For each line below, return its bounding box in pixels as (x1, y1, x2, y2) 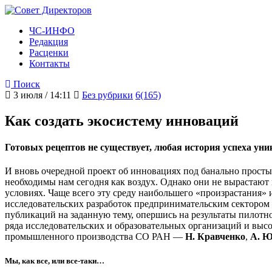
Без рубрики (82, 90, 133, 100)
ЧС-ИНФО (29, 25, 75, 36)
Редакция (29, 36, 68, 47)
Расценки (29, 47, 69, 58)
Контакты (29, 58, 70, 69)
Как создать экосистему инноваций (5, 112, 239, 129)
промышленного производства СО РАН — (5, 231, 183, 242)
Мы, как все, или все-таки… (5, 256, 104, 265)
